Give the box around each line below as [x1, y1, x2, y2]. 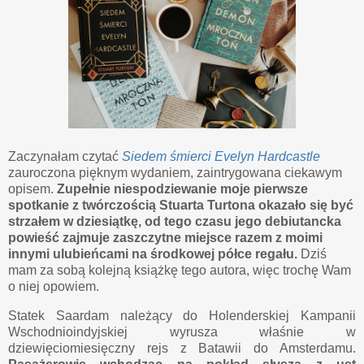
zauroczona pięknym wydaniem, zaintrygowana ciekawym [8, 165, 342, 180]
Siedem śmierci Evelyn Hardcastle [122, 149, 320, 163]
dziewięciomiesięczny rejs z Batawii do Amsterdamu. [8, 340, 356, 355]
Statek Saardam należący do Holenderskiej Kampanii [8, 308, 356, 323]
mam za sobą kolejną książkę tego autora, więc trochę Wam [8, 262, 351, 277]
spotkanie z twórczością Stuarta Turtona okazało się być [8, 197, 353, 212]
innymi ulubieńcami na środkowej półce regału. [8, 246, 297, 261]
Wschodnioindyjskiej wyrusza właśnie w [8, 324, 356, 339]
